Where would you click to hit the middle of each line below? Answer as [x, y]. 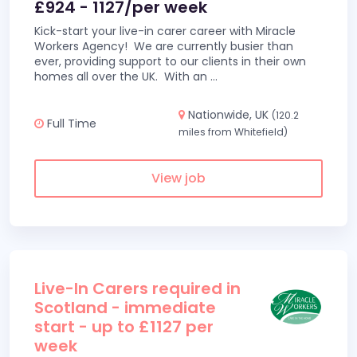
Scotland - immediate [125, 308]
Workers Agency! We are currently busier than [164, 46]
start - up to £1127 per [124, 327]
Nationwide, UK [228, 115]
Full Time [70, 123]
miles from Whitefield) [233, 132]
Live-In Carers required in [137, 288]
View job [178, 178]
